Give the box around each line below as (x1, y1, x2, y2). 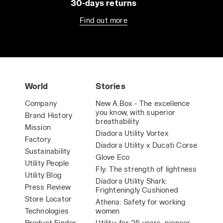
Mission (24, 123, 51, 131)
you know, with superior (96, 108, 176, 116)
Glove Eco (96, 153, 130, 161)
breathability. (96, 117, 140, 125)
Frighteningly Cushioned (96, 186, 179, 194)
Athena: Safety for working (96, 198, 186, 206)
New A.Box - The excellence (96, 99, 190, 108)
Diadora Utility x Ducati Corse (96, 141, 198, 149)
